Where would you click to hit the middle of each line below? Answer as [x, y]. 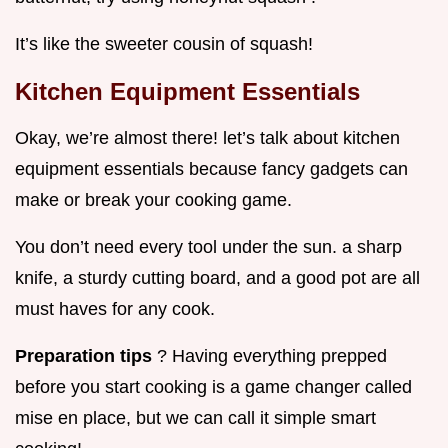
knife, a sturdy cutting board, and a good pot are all [217, 278]
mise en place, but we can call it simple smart [195, 418]
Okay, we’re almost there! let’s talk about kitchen [207, 138]
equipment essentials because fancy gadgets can [211, 169]
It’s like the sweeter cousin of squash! [164, 44]
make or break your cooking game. [153, 200]
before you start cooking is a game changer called [213, 387]
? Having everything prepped [272, 356]
